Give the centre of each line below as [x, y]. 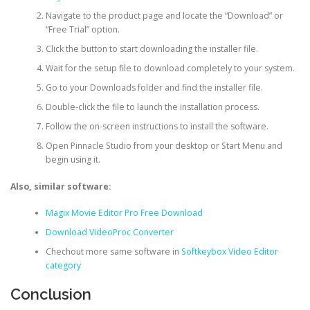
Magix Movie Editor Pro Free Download [124, 212]
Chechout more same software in [113, 251]
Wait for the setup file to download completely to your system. [170, 69]
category [63, 265]
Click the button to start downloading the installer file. [152, 49]
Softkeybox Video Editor [229, 251]
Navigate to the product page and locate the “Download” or [164, 16]
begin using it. [73, 160]
